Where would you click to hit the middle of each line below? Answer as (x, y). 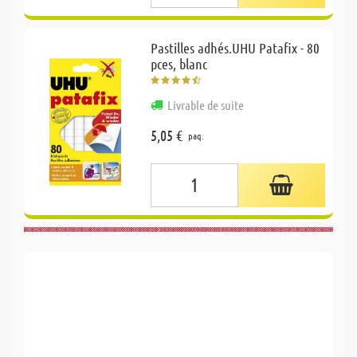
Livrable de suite (206, 104)
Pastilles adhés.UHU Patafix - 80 (235, 47)
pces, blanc (179, 63)
